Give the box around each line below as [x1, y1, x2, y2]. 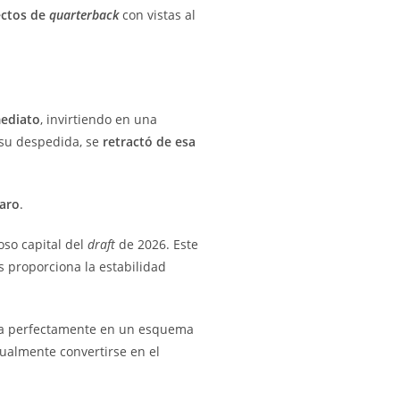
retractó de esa [103, 132, 196, 150]
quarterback [49, 5, 119, 23]
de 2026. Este [115, 235, 198, 253]
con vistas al [119, 5, 196, 23]
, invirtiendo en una [40, 110, 157, 128]
